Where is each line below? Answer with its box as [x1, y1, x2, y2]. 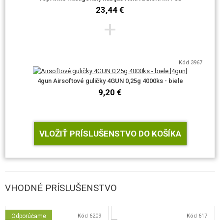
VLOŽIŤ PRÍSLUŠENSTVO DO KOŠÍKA [39, 129, 181, 138]
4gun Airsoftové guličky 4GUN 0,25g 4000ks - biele [37, 77, 183, 84]
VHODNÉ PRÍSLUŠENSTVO [5, 182, 117, 193]
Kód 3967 [179, 59, 202, 66]
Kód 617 [186, 213, 207, 219]
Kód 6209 [77, 213, 101, 219]
